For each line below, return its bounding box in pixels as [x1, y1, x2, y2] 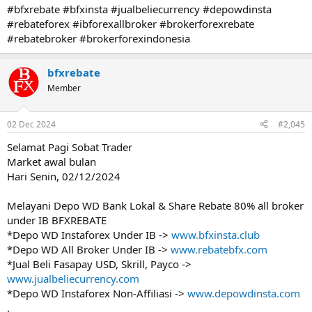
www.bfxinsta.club [171, 227, 260, 242]
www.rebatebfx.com [171, 242, 267, 256]
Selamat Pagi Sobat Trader [7, 139, 132, 154]
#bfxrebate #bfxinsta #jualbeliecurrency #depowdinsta [7, 2, 272, 16]
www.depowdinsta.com [187, 286, 300, 300]
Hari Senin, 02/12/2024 [7, 169, 120, 183]
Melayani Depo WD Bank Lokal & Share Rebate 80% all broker [7, 198, 304, 212]
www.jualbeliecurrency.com [7, 271, 139, 286]
